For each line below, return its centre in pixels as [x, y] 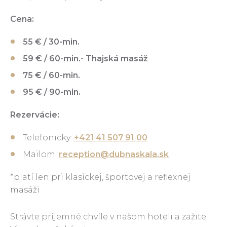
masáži [25, 190]
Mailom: [41, 155]
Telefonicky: [48, 138]
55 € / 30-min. [51, 42]
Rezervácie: [35, 115]
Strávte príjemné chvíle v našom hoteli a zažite [108, 216]
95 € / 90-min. [52, 92]
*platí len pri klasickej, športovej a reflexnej [100, 177]
